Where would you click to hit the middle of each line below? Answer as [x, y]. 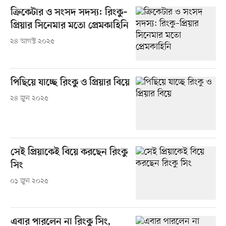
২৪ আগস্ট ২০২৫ [32, 42]
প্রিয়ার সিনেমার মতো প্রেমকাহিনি [69, 26]
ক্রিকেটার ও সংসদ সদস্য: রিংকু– [69, 13]
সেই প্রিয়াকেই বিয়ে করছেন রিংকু [69, 152]
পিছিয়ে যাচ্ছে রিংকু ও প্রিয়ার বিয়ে [70, 83]
